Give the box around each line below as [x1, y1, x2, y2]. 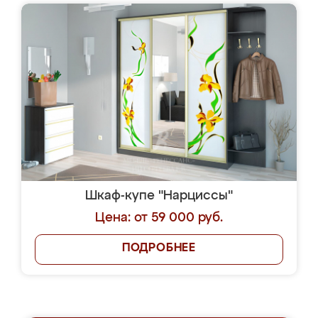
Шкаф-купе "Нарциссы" [85, 190, 233, 202]
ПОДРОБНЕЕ [121, 243, 197, 254]
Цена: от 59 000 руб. [95, 212, 223, 224]
